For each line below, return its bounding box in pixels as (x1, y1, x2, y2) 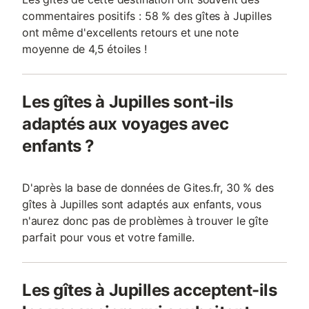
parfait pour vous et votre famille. (22, 230, 195, 244)
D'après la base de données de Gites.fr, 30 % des (22, 181, 274, 195)
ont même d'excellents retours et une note (22, 26, 239, 39)
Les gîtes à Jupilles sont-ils (22, 92, 233, 112)
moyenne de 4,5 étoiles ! (22, 42, 147, 56)
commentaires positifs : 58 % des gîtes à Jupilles (22, 9, 272, 23)
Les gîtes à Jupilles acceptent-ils (22, 280, 277, 300)
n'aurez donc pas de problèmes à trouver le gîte (22, 214, 268, 228)
